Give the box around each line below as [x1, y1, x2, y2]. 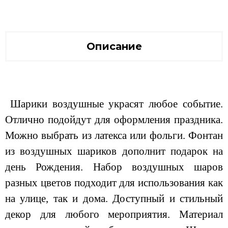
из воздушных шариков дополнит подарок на [5, 145, 223, 157]
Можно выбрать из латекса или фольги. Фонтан [5, 129, 223, 141]
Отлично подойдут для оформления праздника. [5, 113, 223, 126]
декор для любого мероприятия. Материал [5, 208, 223, 220]
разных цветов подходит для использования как [5, 176, 223, 189]
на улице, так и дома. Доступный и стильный [5, 192, 223, 205]
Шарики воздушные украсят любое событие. [5, 97, 223, 110]
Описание [86, 40, 142, 52]
